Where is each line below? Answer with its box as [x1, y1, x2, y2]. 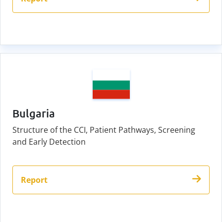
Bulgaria [12, 107, 55, 120]
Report [21, 174, 48, 186]
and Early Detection [12, 136, 86, 148]
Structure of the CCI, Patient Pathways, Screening [12, 124, 195, 136]
